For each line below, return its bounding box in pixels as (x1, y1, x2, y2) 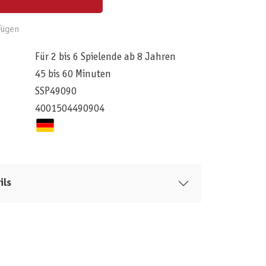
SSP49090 (34, 87, 77, 97)
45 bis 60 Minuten (34, 69, 111, 80)
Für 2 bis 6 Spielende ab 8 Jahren (34, 52, 176, 63)
